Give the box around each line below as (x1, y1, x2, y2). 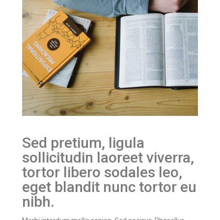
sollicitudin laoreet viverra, (22, 149, 194, 166)
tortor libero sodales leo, (22, 164, 182, 181)
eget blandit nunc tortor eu (22, 178, 196, 196)
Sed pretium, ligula (22, 134, 144, 152)
